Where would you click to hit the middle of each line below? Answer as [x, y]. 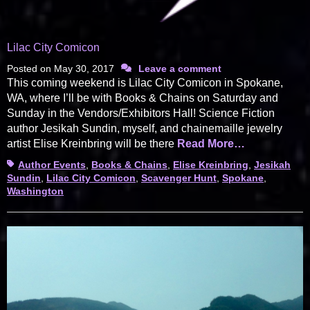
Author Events [52, 165]
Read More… [211, 144]
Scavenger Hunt [179, 178]
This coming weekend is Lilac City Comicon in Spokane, [145, 83]
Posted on [30, 69]
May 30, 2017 [84, 69]
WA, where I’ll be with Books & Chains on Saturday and [143, 98]
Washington [35, 191]
